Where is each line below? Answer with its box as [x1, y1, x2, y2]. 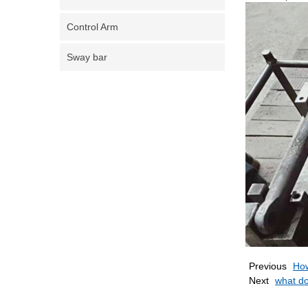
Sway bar [67, 52, 107, 63]
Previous [249, 261, 287, 272]
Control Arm [67, 21, 118, 32]
